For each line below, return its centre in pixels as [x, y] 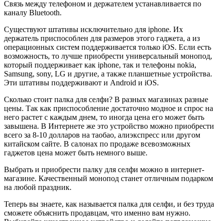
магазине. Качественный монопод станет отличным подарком [109, 178]
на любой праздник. [38, 187]
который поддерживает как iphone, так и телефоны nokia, [100, 65]
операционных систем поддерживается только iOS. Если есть [108, 47]
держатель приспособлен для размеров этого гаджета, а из [102, 38]
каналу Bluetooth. [33, 12]
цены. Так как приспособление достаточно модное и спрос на [109, 108]
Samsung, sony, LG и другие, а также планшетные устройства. [108, 74]
